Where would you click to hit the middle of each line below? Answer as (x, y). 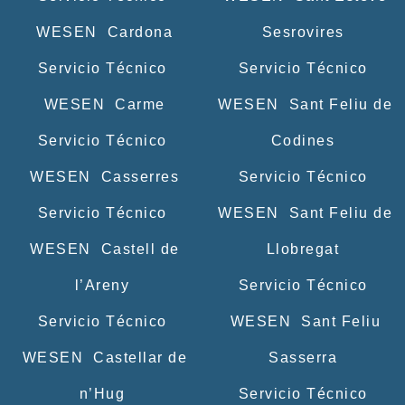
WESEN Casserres (102, 176)
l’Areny (102, 285)
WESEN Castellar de (102, 357)
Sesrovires (303, 32)
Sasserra (303, 357)
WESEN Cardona (102, 32)
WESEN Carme (102, 104)
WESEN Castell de (102, 249)
